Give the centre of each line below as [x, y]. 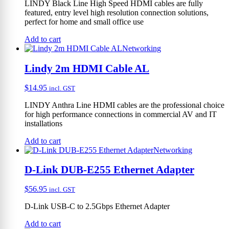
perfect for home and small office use [84, 22]
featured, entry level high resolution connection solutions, [117, 13]
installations [43, 123]
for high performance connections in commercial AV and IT [121, 114]
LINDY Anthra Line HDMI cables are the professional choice [124, 105]
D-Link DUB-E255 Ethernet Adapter [109, 170]
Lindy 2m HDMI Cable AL [87, 68]
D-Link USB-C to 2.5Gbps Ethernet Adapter [97, 207]
